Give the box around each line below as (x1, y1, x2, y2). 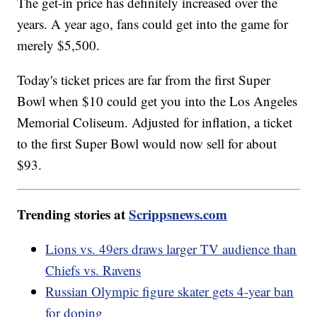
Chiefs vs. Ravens (45, 260, 142, 279)
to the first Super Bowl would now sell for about (17, 134, 277, 152)
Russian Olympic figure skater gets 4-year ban (45, 282, 294, 300)
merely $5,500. (17, 35, 105, 54)
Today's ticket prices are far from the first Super (17, 70, 271, 88)
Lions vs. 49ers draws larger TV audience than (45, 239, 297, 258)
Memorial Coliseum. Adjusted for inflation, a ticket (17, 113, 293, 131)
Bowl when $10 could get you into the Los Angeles (17, 91, 298, 110)
